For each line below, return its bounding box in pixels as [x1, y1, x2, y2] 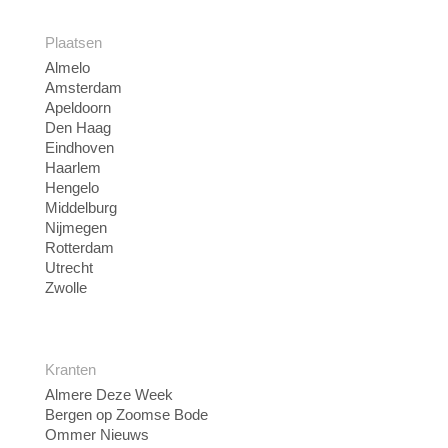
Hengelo [45, 179, 99, 196]
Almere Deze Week [45, 386, 173, 403]
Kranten [45, 361, 96, 378]
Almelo [45, 59, 90, 76]
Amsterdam [45, 79, 122, 96]
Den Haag [45, 119, 111, 136]
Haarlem [45, 159, 101, 176]
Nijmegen [45, 219, 107, 236]
